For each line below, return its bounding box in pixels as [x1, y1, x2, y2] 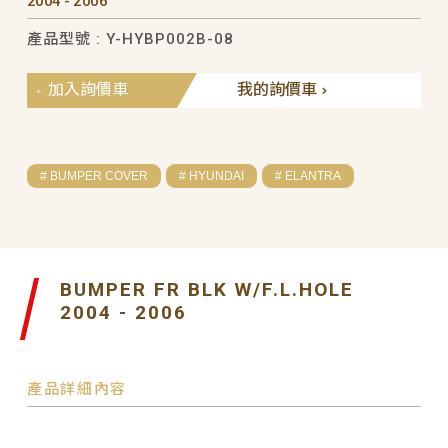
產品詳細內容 [26, 379, 128, 398]
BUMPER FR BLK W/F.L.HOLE [59, 277, 354, 301]
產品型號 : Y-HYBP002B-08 [26, 29, 234, 48]
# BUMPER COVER [39, 168, 148, 183]
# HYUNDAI [178, 168, 244, 183]
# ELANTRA [274, 168, 341, 183]
